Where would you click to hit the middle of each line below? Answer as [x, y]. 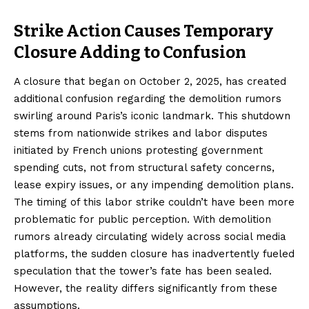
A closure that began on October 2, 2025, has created [150, 82]
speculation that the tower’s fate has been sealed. [143, 271]
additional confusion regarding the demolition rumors [148, 99]
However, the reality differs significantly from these [146, 289]
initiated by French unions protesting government [138, 151]
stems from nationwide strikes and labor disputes [141, 133]
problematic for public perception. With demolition [142, 220]
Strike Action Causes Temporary [143, 31]
